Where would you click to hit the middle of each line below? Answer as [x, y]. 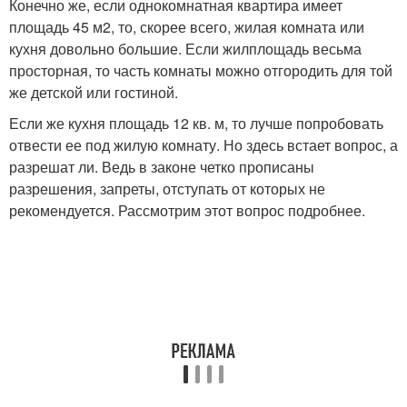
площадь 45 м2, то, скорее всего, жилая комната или [187, 27]
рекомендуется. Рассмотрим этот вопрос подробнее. [187, 210]
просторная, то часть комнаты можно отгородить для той [201, 70]
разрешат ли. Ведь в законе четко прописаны [162, 167]
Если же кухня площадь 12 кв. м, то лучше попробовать [196, 123]
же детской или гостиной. [94, 92]
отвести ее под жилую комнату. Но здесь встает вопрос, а [203, 145]
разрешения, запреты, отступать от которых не [167, 189]
